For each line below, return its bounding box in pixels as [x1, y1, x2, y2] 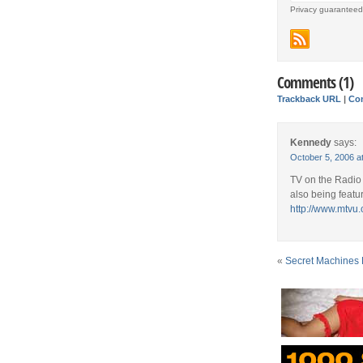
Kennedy [290, 136, 332, 148]
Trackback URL [277, 93, 342, 104]
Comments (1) [277, 71, 354, 92]
